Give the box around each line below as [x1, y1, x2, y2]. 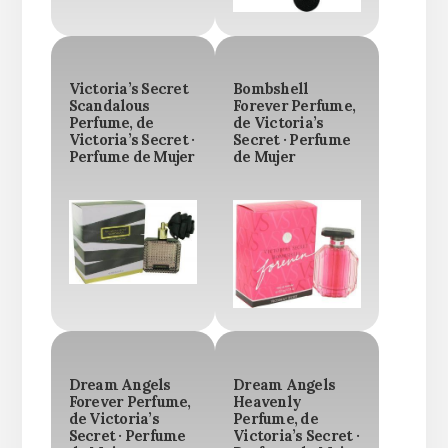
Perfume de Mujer [68, 148, 195, 167]
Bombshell [233, 80, 309, 99]
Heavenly [233, 392, 301, 411]
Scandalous [68, 97, 150, 116]
